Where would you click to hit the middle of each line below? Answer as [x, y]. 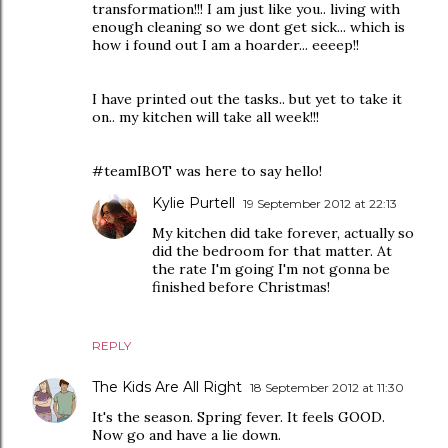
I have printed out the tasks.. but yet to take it [247, 99]
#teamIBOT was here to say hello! [207, 171]
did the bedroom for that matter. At [272, 251]
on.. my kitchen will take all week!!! [205, 117]
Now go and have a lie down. [186, 435]
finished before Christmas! [241, 287]
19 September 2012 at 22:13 [320, 203]
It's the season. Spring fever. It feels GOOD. [238, 417]
